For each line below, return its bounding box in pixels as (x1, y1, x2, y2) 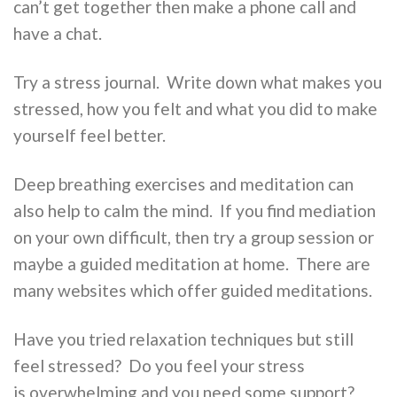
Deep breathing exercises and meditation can (13, 174, 354, 195)
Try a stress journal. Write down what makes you (13, 72, 382, 93)
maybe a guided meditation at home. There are (13, 253, 370, 275)
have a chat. (13, 23, 102, 44)
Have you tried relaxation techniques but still (13, 329, 354, 350)
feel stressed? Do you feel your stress (13, 355, 305, 377)
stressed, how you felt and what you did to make (13, 98, 378, 120)
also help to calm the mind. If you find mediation (13, 200, 376, 222)
